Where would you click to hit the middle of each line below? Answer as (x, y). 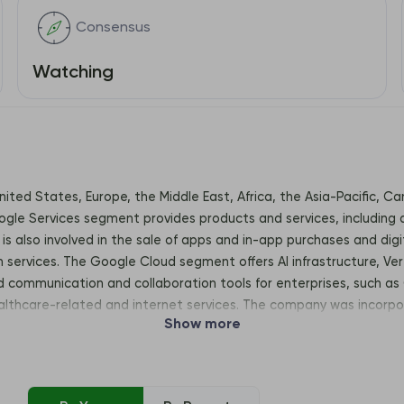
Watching (73, 73)
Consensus (113, 28)
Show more (202, 324)
